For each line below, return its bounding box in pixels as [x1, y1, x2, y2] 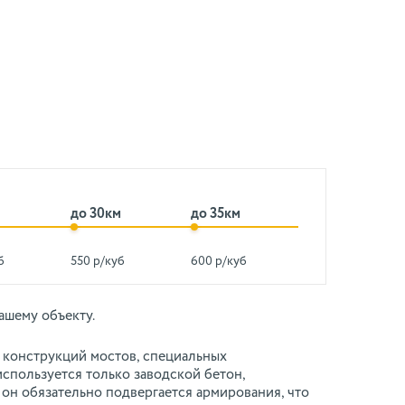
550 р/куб [70, 255, 125, 268]
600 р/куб [191, 255, 248, 268]
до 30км [70, 207, 121, 221]
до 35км [191, 207, 241, 221]
